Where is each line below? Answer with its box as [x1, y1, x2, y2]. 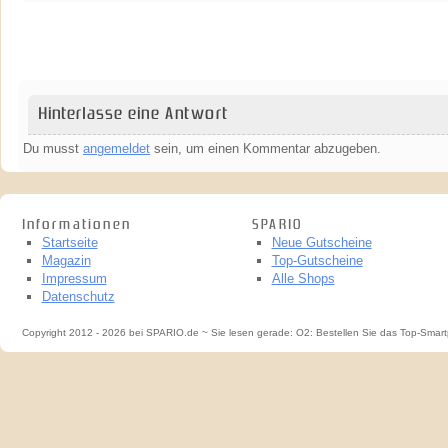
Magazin [41, 252, 91, 268]
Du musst [23, 140, 83, 156]
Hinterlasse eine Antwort [38, 104, 228, 123]
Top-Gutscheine [271, 252, 363, 268]
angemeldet [83, 140, 150, 156]
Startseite [41, 234, 98, 250]
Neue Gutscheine [271, 234, 372, 250]
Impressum [41, 270, 107, 286]
